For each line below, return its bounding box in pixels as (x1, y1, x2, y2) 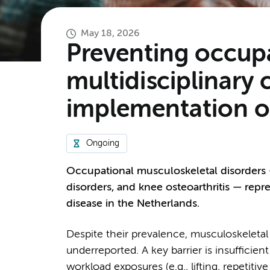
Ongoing (86, 139, 119, 148)
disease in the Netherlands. (66, 198, 199, 210)
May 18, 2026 (80, 29, 139, 39)
